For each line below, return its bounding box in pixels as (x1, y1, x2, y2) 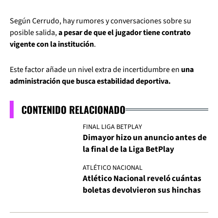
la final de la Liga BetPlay (83, 144, 174, 156)
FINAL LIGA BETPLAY (83, 122, 142, 132)
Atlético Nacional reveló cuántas (83, 173, 201, 185)
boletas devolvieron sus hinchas (83, 184, 201, 197)
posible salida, (10, 27, 58, 38)
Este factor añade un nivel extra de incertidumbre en (10, 64, 180, 75)
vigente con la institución (10, 39, 94, 50)
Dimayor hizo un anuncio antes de (83, 132, 207, 144)
